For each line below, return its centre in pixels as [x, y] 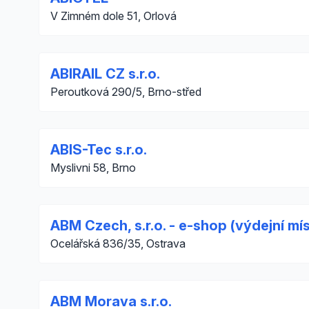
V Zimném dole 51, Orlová [113, 16]
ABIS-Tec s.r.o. [99, 150]
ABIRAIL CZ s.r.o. [105, 74]
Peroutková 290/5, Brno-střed [126, 92]
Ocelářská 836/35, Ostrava [118, 243]
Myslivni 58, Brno [93, 168]
